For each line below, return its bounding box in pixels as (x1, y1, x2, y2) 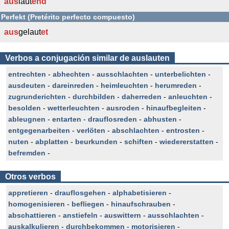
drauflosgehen (55, 189, 106, 197)
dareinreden (52, 81, 94, 89)
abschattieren (8, 211, 56, 219)
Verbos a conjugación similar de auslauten (5, 54, 170, 62)
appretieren (8, 189, 48, 197)
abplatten (35, 138, 68, 146)
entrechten (8, 70, 46, 78)
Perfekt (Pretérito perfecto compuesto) (1, 13, 135, 21)
